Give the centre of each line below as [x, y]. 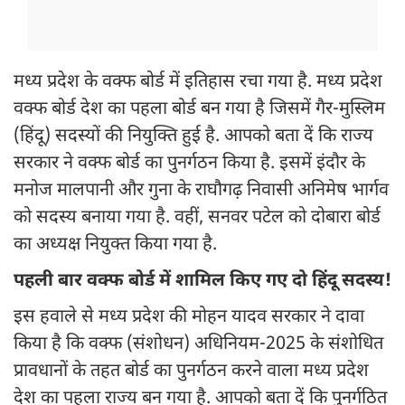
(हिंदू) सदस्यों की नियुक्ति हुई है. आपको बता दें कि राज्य [193, 137]
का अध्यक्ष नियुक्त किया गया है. [115, 245]
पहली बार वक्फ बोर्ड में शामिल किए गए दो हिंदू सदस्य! [202, 282]
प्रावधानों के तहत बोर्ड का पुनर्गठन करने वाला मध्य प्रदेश [191, 372]
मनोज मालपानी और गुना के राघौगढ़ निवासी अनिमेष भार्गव [201, 191]
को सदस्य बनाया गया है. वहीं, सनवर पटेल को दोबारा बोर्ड [197, 218]
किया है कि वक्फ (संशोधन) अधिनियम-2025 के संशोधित [198, 345]
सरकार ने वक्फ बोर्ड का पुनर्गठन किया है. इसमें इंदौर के [189, 164]
